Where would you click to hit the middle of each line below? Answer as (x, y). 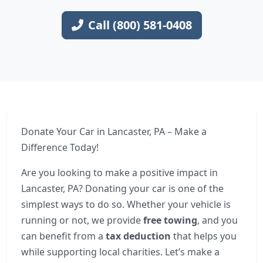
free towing (170, 220)
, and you (218, 220)
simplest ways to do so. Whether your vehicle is (126, 204)
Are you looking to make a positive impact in (119, 173)
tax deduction (138, 236)
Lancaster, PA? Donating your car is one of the (122, 188)
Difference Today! (60, 147)
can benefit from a (63, 236)
